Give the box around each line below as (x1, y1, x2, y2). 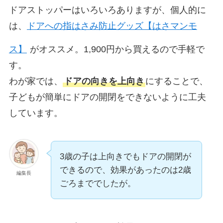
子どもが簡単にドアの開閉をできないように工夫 (8, 92, 206, 102)
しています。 (8, 108, 63, 118)
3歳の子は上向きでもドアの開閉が (59, 151, 191, 161)
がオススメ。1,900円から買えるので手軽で (29, 44, 205, 54)
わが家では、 (8, 76, 63, 86)
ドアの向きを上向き (63, 76, 144, 86)
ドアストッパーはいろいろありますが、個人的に (8, 5, 206, 15)
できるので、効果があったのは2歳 (59, 165, 191, 175)
